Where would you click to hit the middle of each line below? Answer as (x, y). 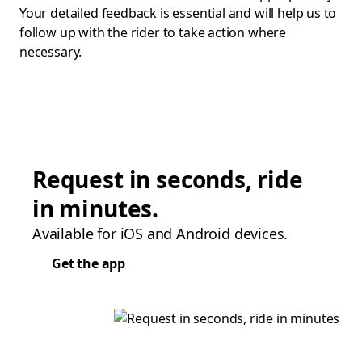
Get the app (89, 263)
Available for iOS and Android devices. (160, 234)
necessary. (51, 52)
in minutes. (96, 208)
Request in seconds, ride (168, 179)
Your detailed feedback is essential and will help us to (178, 13)
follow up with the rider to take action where (153, 32)
